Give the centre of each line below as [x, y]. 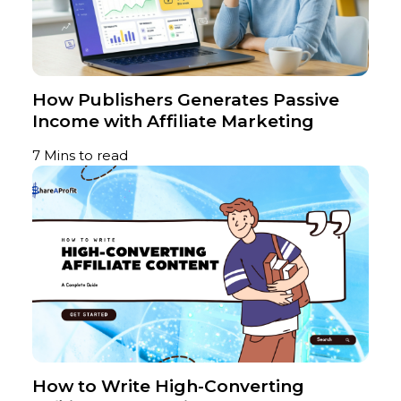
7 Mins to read [80, 156]
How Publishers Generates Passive [186, 100]
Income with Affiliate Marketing [173, 122]
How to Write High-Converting [168, 387]
